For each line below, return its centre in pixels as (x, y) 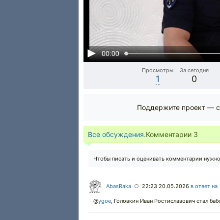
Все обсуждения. (117, 134)
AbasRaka (119, 186)
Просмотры (158, 70)
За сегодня (194, 70)
